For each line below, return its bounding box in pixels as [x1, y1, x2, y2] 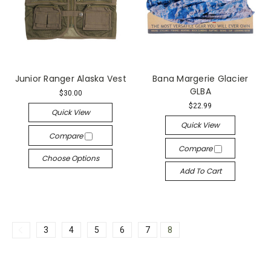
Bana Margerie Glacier [152, 72, 249, 85]
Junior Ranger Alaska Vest [15, 72, 126, 85]
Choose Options [42, 152, 100, 163]
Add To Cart [179, 165, 221, 176]
